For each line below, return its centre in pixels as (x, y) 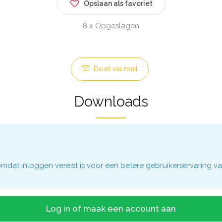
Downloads (111, 102)
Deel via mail (114, 69)
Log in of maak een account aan (111, 209)
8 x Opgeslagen (111, 26)
